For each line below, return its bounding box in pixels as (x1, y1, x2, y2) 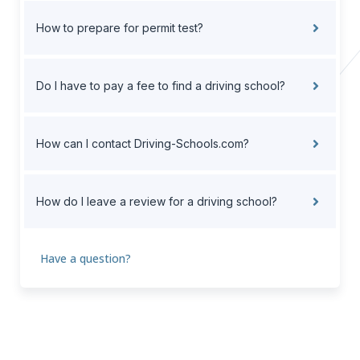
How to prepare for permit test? (36, 21, 203, 35)
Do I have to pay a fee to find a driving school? (36, 79, 285, 93)
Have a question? (40, 251, 131, 267)
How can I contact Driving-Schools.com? (36, 137, 249, 151)
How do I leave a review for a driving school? (36, 194, 277, 209)
